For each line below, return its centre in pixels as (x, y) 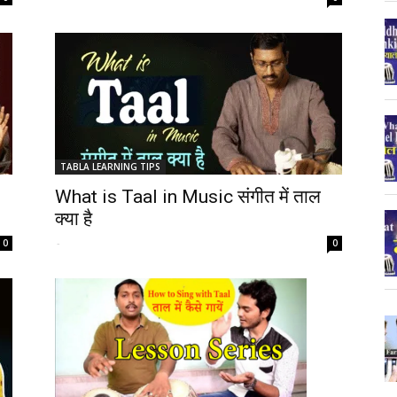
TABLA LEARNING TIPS (110, 167)
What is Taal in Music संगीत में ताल (188, 197)
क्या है (74, 219)
